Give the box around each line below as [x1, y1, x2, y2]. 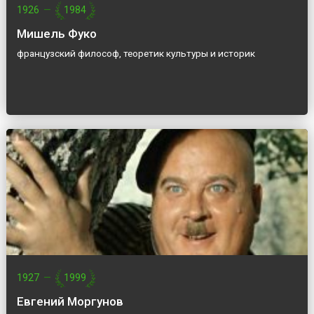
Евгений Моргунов [16, 294, 123, 309]
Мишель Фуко [16, 27, 97, 41]
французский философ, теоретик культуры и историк [16, 48, 255, 60]
